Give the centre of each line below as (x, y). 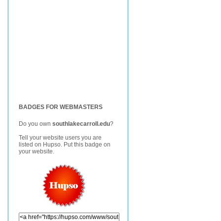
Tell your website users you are (60, 138)
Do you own (36, 124)
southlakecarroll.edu (81, 124)
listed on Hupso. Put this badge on (65, 145)
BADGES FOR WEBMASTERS (61, 107)
